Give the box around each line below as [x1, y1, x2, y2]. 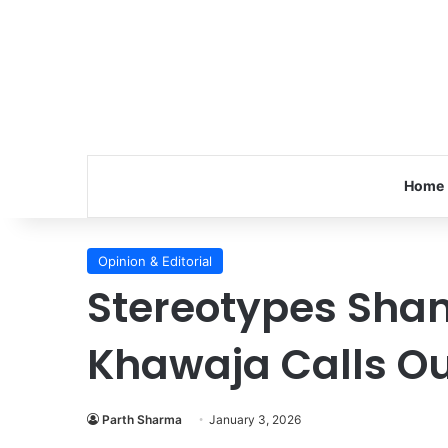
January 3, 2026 [209, 412, 301, 427]
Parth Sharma [102, 412, 182, 427]
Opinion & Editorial [98, 253, 212, 269]
